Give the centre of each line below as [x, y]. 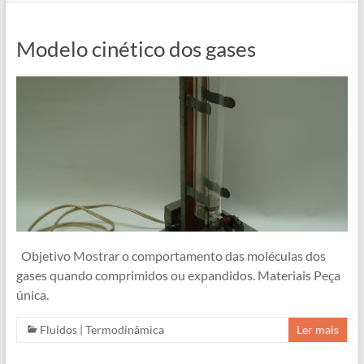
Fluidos [58, 329]
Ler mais [318, 329]
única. [32, 294]
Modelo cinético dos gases [136, 49]
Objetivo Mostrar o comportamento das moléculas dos [171, 255]
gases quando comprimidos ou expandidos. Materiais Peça [178, 275]
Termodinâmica [124, 329]
